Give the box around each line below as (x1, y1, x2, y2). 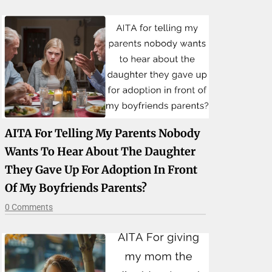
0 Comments (5, 202, 53, 212)
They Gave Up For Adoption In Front (5, 163, 198, 177)
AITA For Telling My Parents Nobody (5, 126, 201, 141)
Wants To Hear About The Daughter (5, 144, 196, 159)
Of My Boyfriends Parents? (5, 181, 148, 195)
